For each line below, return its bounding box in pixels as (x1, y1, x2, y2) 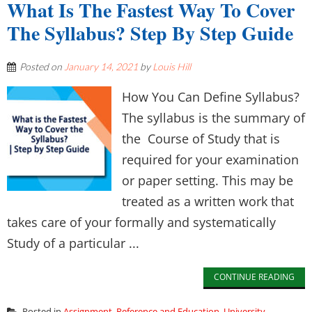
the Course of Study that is (122, 130, 280, 147)
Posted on (19, 61, 64, 72)
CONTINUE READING (214, 271, 295, 283)
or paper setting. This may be (122, 172, 293, 189)
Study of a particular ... (7, 235, 139, 251)
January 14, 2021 (64, 61, 138, 72)
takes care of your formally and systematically (7, 214, 276, 231)
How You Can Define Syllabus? (122, 88, 299, 105)
